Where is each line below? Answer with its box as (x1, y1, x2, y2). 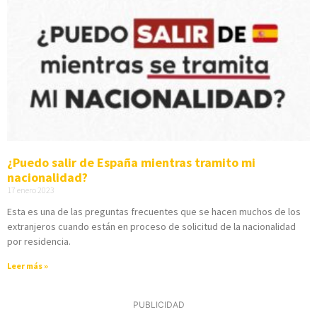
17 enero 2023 (7, 184, 54, 195)
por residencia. (7, 234, 71, 248)
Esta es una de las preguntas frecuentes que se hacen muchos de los (7, 204, 301, 218)
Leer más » (7, 260, 48, 271)
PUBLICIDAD (132, 299, 185, 310)
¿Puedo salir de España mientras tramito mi (7, 154, 255, 171)
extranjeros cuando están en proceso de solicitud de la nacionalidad (7, 219, 296, 233)
